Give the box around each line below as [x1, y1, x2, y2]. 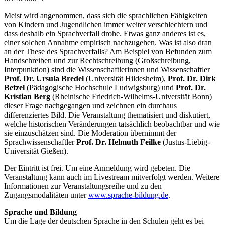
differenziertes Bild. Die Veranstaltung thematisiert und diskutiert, [4, 110, 210, 119]
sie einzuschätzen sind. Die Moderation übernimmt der [4, 128, 176, 137]
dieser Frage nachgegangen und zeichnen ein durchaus [4, 101, 177, 110]
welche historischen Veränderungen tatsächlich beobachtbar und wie [4, 119, 220, 128]
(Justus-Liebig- [161, 137, 210, 146]
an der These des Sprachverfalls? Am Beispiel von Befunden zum [4, 47, 212, 56]
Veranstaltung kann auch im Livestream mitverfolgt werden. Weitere [4, 172, 219, 181]
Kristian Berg [4, 92, 50, 101]
